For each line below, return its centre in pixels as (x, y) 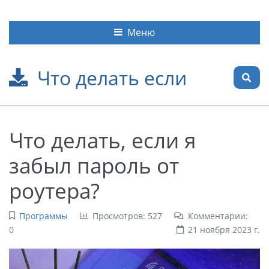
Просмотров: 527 (127, 216)
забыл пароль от (94, 165)
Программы (43, 216)
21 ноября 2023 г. (224, 229)
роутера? (54, 190)
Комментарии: (218, 216)
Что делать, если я (102, 140)
